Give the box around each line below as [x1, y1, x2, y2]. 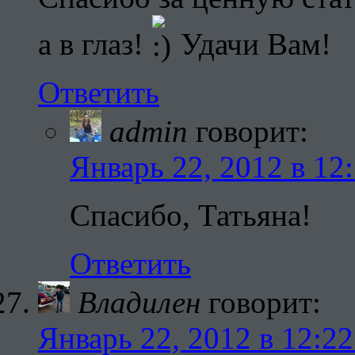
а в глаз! [38, 27, 151, 62]
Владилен [78, 285, 200, 320]
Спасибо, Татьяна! [70, 198, 311, 233]
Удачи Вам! [173, 27, 332, 62]
